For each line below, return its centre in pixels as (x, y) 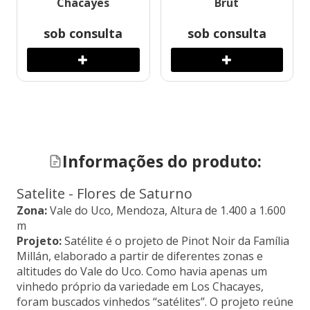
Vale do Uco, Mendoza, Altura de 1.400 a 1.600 (168, 211)
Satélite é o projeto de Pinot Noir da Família (177, 241)
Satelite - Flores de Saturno (104, 194)
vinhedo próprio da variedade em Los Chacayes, (140, 287)
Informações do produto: (162, 162)
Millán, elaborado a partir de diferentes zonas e (140, 256)
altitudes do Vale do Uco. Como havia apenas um (142, 272)
